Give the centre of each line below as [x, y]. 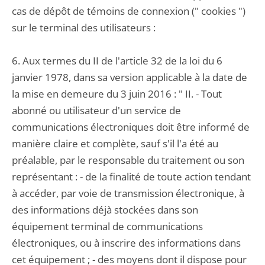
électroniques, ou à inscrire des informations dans [126, 243]
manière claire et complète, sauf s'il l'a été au [115, 143]
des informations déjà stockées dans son [105, 210]
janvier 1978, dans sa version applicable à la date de [130, 77]
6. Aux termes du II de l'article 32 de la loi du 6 [117, 61]
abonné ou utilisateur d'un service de [96, 110]
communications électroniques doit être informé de [131, 127]
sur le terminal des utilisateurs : [84, 28]
